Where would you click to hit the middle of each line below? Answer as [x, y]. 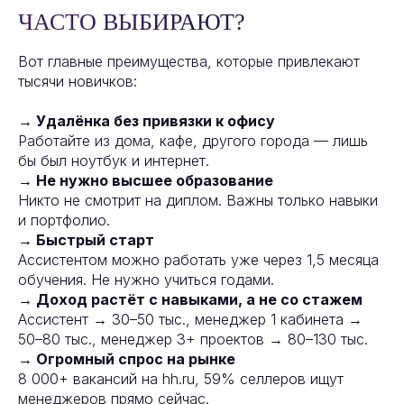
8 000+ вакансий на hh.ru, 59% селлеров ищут [181, 379]
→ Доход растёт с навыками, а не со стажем [190, 300]
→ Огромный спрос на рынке [127, 359]
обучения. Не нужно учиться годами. [146, 280]
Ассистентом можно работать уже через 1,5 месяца [198, 260]
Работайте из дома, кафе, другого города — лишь [193, 141]
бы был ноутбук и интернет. [114, 161]
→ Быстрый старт [86, 240]
